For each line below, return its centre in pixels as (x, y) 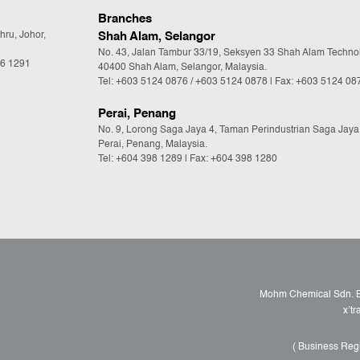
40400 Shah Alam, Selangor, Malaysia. (182, 68)
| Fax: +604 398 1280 (230, 160)
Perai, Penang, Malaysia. (153, 145)
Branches (125, 19)
